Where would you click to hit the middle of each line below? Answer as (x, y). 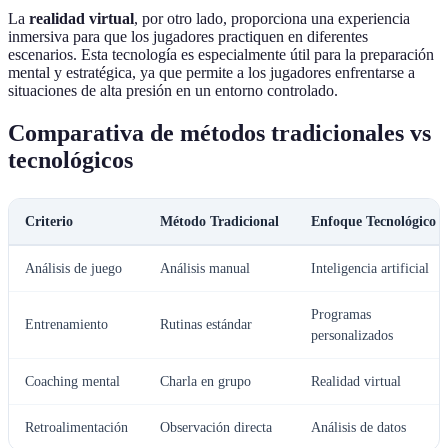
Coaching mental (72, 382)
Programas (341, 315)
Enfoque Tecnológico (373, 222)
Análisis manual (205, 269)
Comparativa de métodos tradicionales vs (219, 133)
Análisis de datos (358, 428)
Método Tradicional (219, 222)
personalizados (352, 336)
